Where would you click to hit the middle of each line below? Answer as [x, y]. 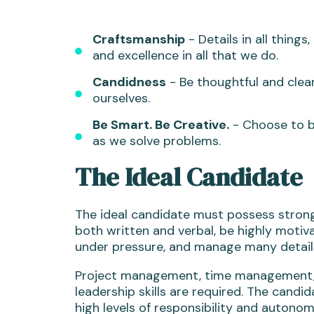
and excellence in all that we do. [185, 55]
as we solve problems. [157, 141]
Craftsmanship [139, 39]
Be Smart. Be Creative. [161, 125]
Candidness [129, 82]
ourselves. [123, 98]
